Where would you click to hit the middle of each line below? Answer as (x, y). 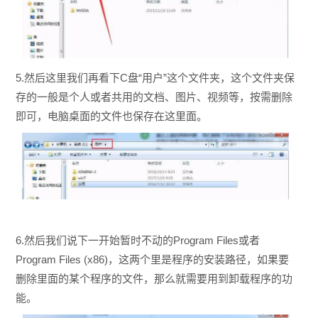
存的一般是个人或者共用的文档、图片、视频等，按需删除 (154, 97)
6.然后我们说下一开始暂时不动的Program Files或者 (137, 241)
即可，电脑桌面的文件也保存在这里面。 (111, 116)
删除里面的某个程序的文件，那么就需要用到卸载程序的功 (154, 279)
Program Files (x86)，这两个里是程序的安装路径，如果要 (152, 260)
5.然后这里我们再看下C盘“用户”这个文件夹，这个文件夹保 (155, 78)
